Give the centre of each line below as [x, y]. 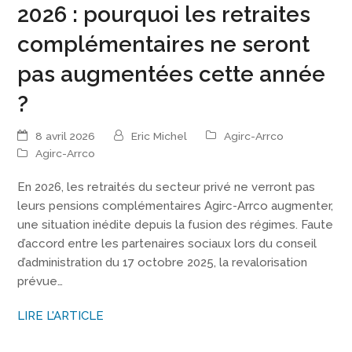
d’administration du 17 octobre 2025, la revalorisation [163, 263]
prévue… [40, 282]
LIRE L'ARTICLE [61, 316]
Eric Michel [159, 136]
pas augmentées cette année [172, 74]
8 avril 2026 [66, 136]
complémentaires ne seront [164, 44]
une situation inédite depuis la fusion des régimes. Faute [176, 225]
